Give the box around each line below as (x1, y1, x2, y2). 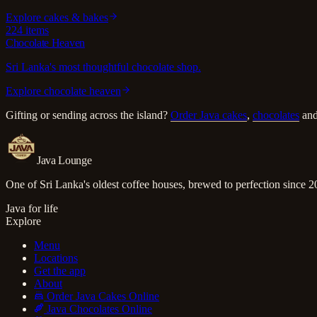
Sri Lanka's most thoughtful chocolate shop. (6, 60, 201, 73)
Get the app (34, 264, 86, 277)
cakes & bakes (44, 11, 108, 23)
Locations (34, 251, 78, 264)
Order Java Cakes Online (44, 289, 159, 302)
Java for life (6, 202, 58, 214)
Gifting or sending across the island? (6, 108, 168, 121)
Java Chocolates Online (44, 302, 152, 315)
